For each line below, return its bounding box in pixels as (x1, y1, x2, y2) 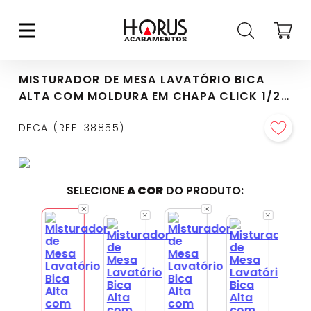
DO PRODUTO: (163, 183, 244, 199)
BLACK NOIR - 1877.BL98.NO (18, 105, 192, 121)
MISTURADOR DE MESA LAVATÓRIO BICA (18, 72, 265, 87)
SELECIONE (67, 183, 128, 199)
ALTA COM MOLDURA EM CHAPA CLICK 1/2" (18, 88, 287, 104)
